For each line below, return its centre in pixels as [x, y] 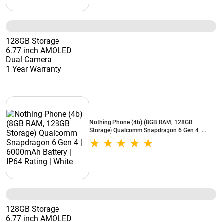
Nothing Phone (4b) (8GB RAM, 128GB [141, 122]
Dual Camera [29, 60]
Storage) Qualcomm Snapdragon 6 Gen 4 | [145, 130]
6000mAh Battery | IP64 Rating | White [140, 138]
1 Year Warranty [34, 69]
